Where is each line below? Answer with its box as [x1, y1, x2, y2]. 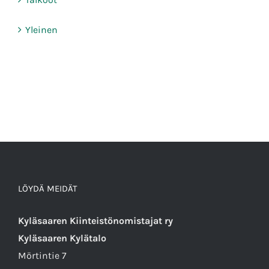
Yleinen [25, 24, 58, 36]
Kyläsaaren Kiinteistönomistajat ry [18, 215, 173, 227]
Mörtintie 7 [18, 250, 67, 262]
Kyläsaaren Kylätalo [18, 232, 106, 244]
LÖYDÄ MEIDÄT [18, 183, 77, 195]
